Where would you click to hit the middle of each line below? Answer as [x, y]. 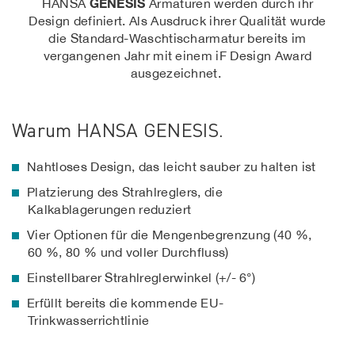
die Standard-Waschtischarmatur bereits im [177, 38]
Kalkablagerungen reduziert [110, 210]
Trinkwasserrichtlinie [89, 321]
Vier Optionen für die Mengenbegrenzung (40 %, [170, 235]
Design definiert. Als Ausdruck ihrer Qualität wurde [177, 21]
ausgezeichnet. [177, 73]
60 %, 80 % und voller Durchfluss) [128, 252]
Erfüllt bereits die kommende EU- [126, 303]
